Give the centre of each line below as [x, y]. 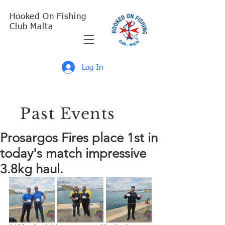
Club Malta [31, 27]
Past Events [68, 114]
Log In [93, 67]
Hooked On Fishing [48, 17]
